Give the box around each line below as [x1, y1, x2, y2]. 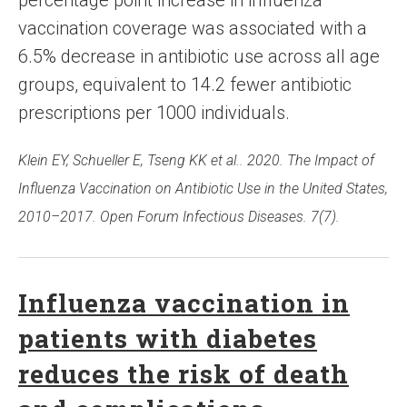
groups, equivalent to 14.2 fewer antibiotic [18, 74, 352, 96]
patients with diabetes [18, 322, 317, 356]
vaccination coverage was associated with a [18, 17, 367, 40]
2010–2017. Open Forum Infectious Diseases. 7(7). [18, 208, 340, 226]
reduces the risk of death [18, 357, 349, 392]
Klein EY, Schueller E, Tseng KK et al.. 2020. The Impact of [18, 152, 374, 170]
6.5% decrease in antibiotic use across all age [18, 45, 380, 68]
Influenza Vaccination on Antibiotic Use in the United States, [18, 180, 388, 198]
